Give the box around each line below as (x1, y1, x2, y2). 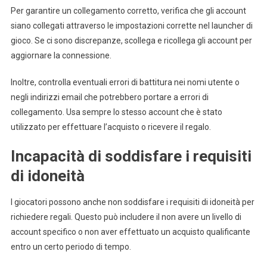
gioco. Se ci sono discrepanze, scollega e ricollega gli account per (10, 35, 252, 45)
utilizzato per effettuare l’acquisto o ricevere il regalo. (10, 122, 211, 132)
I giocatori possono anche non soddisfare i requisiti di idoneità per (10, 197, 254, 207)
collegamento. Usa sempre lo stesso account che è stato (10, 107, 222, 117)
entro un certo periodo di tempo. (10, 241, 131, 252)
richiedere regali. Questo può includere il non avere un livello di (10, 212, 241, 222)
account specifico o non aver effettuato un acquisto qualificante (10, 226, 250, 237)
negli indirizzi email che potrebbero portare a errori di (10, 92, 209, 102)
